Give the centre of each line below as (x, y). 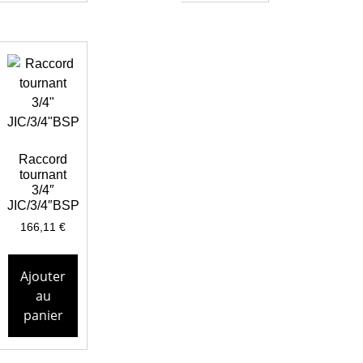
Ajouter (43, 277)
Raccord (43, 160)
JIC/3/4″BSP (43, 206)
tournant (43, 175)
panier (43, 316)
